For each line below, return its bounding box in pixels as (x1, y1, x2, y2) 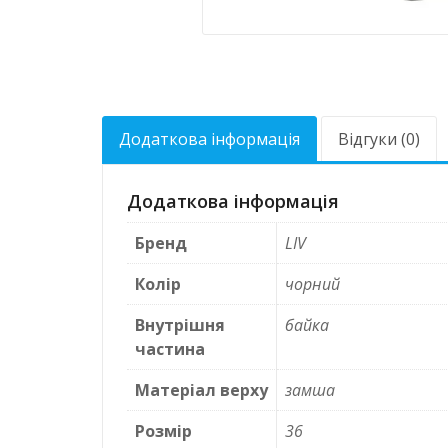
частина (135, 338, 205, 361)
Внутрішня (135, 314, 225, 337)
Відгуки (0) (338, 128, 420, 151)
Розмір (135, 420, 192, 443)
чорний (285, 273, 340, 296)
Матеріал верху (135, 379, 268, 402)
